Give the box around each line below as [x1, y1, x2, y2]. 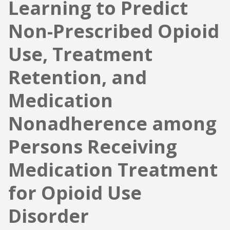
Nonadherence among [8, 111, 217, 137]
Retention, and [8, 65, 147, 90]
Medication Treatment [8, 157, 218, 183]
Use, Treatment [8, 42, 152, 67]
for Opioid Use [8, 180, 142, 206]
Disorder [8, 203, 89, 229]
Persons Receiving [8, 134, 177, 160]
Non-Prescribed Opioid [8, 18, 219, 44]
